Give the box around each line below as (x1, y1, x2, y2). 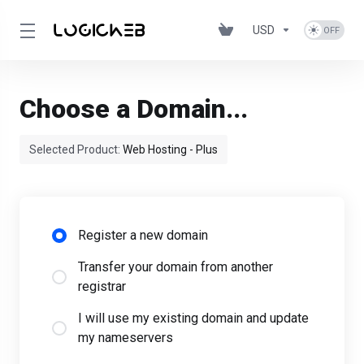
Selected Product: (29, 143, 123, 156)
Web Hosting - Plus (123, 143, 218, 156)
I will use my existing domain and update (78, 310, 309, 326)
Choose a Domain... (19, 93, 248, 124)
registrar (78, 279, 126, 294)
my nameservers (78, 330, 173, 345)
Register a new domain (78, 227, 208, 243)
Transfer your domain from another (78, 259, 273, 275)
